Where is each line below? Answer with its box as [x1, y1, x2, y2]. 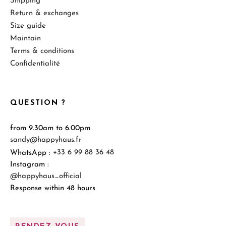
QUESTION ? [10, 99, 66, 107]
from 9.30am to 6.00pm [10, 124, 90, 132]
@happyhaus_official [10, 173, 82, 181]
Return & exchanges [10, 10, 79, 18]
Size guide [10, 22, 46, 30]
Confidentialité [10, 60, 60, 68]
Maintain [10, 35, 41, 43]
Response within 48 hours [10, 184, 95, 192]
